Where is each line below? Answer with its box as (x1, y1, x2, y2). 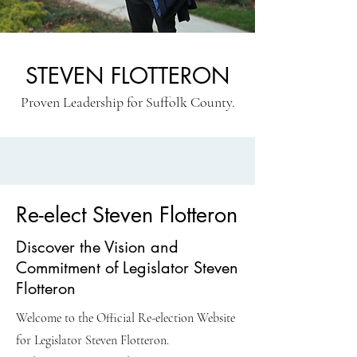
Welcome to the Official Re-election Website (16, 310, 235, 326)
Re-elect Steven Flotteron (16, 201, 237, 229)
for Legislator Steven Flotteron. (16, 332, 169, 348)
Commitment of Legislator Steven (16, 257, 238, 278)
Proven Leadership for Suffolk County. (20, 93, 235, 111)
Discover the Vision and (16, 237, 178, 257)
